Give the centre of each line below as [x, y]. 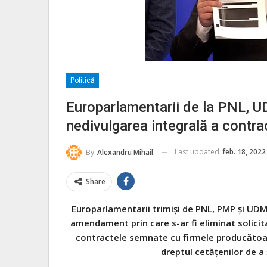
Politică [83, 80]
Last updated [198, 152]
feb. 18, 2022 [244, 152]
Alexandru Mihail [125, 152]
